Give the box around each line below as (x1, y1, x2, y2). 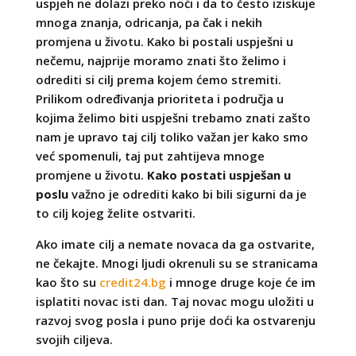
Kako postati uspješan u (146, 166, 291, 183)
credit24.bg (99, 273, 166, 290)
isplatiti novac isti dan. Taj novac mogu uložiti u (35, 292, 314, 309)
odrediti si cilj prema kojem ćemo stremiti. (35, 71, 281, 87)
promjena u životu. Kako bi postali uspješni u (35, 33, 293, 49)
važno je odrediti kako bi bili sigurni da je (68, 185, 307, 202)
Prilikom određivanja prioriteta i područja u (35, 90, 284, 106)
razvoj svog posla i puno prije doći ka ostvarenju (35, 311, 315, 328)
